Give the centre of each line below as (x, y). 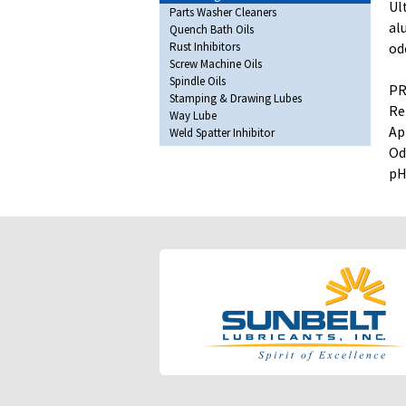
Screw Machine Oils (216, 64)
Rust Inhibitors (205, 47)
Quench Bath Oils (212, 30)
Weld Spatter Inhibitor (222, 133)
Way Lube (193, 116)
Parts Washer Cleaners (223, 13)
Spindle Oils (198, 82)
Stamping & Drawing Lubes (236, 99)
